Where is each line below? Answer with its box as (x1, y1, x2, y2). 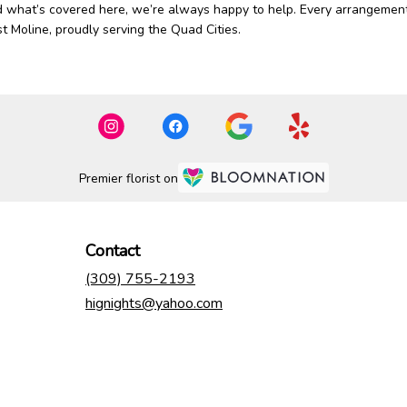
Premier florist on (78, 169, 178, 187)
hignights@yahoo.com (85, 293, 223, 314)
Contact (85, 240, 140, 263)
